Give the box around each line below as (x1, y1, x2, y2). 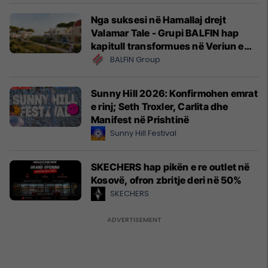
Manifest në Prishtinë (91, 113, 190, 126)
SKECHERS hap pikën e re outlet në (91, 160, 250, 173)
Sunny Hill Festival (110, 127, 176, 139)
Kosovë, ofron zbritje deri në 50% (91, 173, 242, 186)
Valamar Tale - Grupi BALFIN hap (91, 26, 239, 39)
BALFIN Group (110, 53, 160, 65)
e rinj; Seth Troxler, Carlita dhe (91, 100, 229, 112)
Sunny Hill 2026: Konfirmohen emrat (91, 87, 258, 99)
